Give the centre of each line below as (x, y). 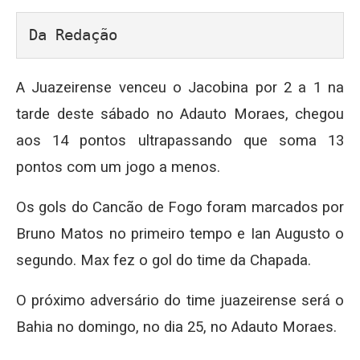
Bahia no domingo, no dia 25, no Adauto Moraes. (176, 327)
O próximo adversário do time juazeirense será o (180, 301)
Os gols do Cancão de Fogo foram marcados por (180, 207)
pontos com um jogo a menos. (118, 167)
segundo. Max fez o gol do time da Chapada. (164, 260)
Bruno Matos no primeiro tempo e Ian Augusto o (180, 234)
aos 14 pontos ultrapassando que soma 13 (180, 141)
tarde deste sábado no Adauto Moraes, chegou (180, 114)
